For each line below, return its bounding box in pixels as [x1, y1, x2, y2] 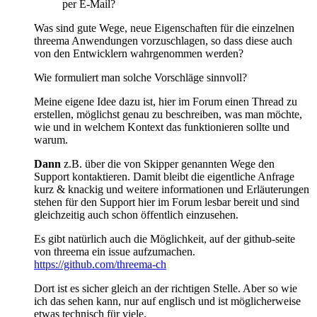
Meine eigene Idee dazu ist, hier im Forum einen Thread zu [34, 95, 297, 108]
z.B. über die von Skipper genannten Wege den [61, 157, 275, 170]
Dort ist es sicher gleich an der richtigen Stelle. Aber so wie [34, 282, 297, 294]
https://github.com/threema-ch [34, 258, 166, 270]
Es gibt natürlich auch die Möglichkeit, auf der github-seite [34, 232, 295, 245]
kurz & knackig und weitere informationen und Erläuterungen [34, 183, 309, 195]
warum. [34, 133, 68, 146]
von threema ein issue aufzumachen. [34, 245, 195, 258]
